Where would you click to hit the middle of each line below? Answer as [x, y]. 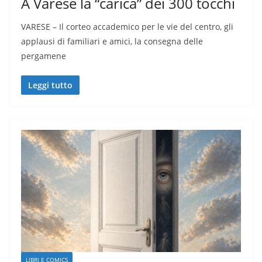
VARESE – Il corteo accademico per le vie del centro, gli [127, 26]
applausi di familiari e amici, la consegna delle [112, 41]
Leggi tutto [50, 85]
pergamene [44, 56]
